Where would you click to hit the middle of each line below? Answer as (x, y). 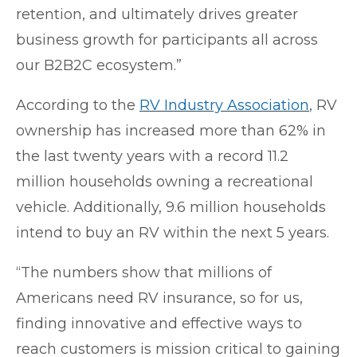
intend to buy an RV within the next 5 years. (173, 232)
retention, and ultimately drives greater (157, 14)
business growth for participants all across (167, 39)
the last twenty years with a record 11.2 (152, 156)
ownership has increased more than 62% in (171, 130)
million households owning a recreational (165, 181)
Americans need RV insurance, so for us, (159, 298)
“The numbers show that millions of (144, 272)
